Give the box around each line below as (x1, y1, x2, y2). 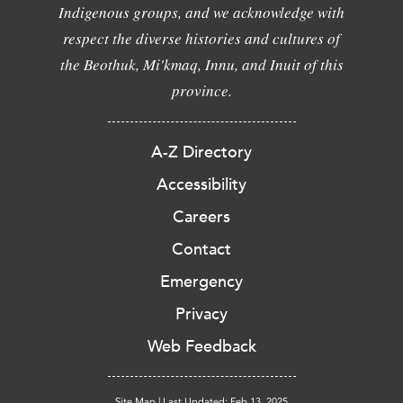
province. (171, 80, 232, 101)
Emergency (160, 272, 243, 291)
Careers (173, 207, 230, 227)
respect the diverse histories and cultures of (63, 28, 340, 49)
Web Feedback (147, 336, 256, 356)
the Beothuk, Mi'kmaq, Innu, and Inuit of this (59, 54, 344, 75)
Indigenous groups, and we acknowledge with (58, 2, 345, 22)
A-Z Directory (151, 142, 252, 162)
